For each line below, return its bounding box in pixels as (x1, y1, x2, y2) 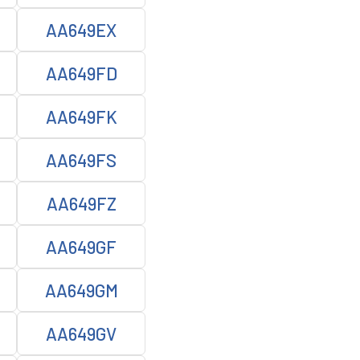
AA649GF (46, 236, 117, 257)
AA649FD (45, 63, 117, 84)
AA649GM (44, 280, 118, 301)
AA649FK (45, 106, 117, 127)
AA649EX (46, 19, 117, 40)
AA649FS (46, 149, 117, 170)
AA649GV (46, 323, 117, 344)
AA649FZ (46, 193, 117, 214)
